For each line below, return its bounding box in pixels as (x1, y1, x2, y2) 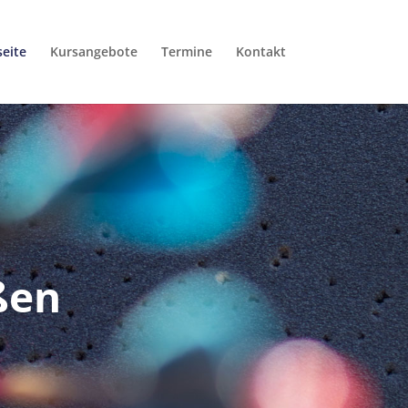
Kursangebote (49, 43, 138, 60)
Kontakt (235, 43, 286, 60)
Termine (160, 43, 212, 60)
